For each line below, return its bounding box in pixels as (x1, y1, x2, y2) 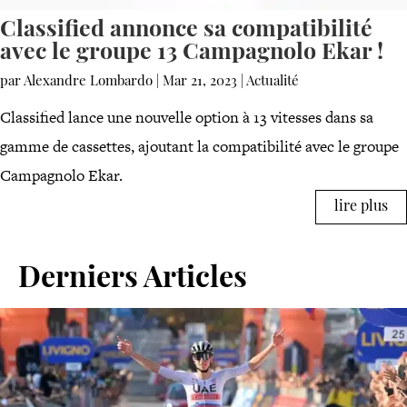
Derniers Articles (18, 264, 247, 294)
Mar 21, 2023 (163, 74, 237, 89)
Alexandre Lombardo (24, 74, 153, 89)
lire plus (334, 199, 388, 214)
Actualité (246, 74, 299, 89)
